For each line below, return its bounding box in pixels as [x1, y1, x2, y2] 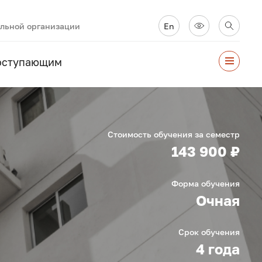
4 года [195, 241, 240, 258]
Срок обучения [178, 227, 240, 237]
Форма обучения [171, 178, 240, 188]
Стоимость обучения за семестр [107, 129, 240, 140]
